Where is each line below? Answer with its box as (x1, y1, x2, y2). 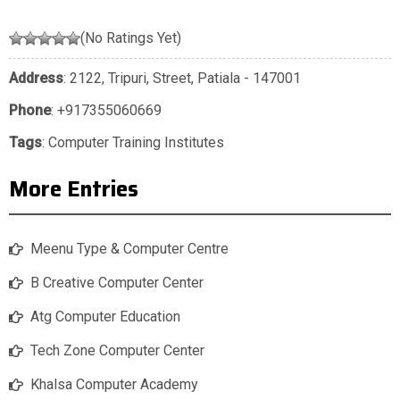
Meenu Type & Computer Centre (30, 240, 229, 258)
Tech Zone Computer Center (30, 342, 204, 360)
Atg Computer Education (30, 308, 180, 326)
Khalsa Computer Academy (30, 376, 198, 394)
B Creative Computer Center (30, 274, 204, 292)
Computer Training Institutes (48, 134, 224, 152)
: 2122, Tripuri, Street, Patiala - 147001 (63, 70, 301, 87)
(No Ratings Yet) (80, 29, 181, 47)
